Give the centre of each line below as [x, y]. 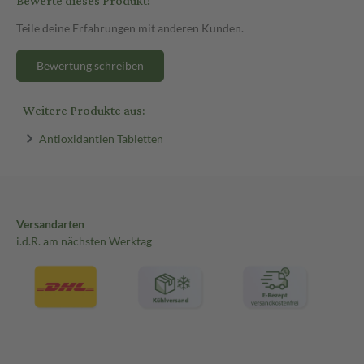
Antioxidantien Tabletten [101, 138]
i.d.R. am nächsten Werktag [84, 241]
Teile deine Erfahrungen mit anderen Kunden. [130, 28]
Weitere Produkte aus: [84, 110]
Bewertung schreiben [90, 65]
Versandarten [50, 224]
